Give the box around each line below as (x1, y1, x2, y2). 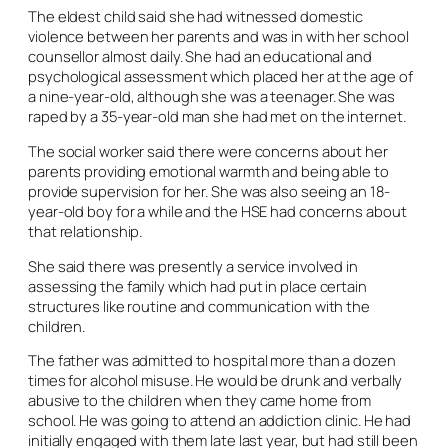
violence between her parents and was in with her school (28, 26, 409, 46)
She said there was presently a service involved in (28, 255, 358, 276)
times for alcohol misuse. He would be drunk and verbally (28, 370, 403, 391)
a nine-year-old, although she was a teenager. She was (28, 86, 395, 106)
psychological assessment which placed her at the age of (28, 66, 413, 86)
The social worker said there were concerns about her (28, 140, 388, 161)
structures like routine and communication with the (28, 295, 370, 316)
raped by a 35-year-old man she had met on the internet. (28, 106, 406, 126)
